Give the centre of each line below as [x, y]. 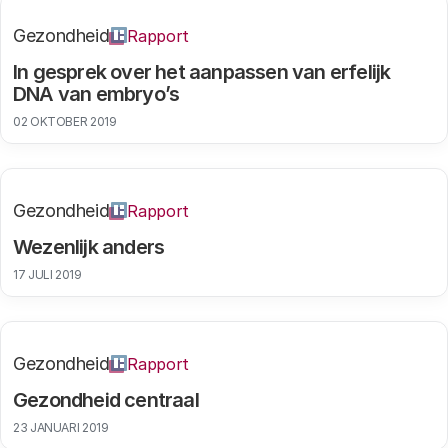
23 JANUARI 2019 [61, 427]
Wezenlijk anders [89, 247]
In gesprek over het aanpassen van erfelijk [202, 72]
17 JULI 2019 [47, 274]
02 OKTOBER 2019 [65, 121]
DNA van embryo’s [96, 94]
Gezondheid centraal [106, 400]
